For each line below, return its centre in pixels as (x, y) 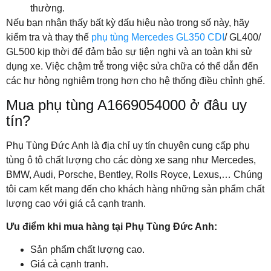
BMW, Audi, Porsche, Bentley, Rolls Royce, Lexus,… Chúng (134, 174)
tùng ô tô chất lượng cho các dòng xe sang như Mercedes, (131, 160)
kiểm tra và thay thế (49, 38)
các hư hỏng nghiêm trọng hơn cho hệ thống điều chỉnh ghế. (135, 81)
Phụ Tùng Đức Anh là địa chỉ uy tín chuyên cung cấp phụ (128, 145)
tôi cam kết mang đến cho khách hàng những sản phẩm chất (135, 189)
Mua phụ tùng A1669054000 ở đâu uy (126, 105)
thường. (47, 8)
